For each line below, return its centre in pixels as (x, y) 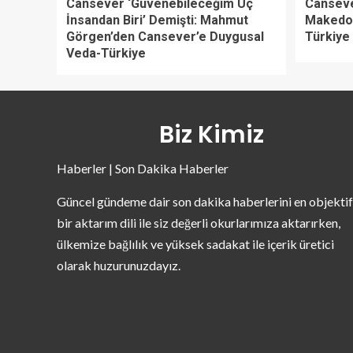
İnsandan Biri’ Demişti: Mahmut (157, 20)
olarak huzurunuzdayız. (119, 265)
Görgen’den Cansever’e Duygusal (165, 36)
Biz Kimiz (211, 134)
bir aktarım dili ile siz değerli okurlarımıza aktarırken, (199, 222)
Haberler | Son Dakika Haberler (143, 168)
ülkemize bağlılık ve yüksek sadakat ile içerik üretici (195, 243)
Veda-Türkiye (106, 53)
